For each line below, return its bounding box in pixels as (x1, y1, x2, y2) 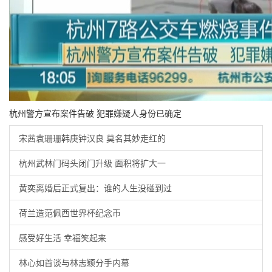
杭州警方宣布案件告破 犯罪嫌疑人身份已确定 (9, 107, 182, 119)
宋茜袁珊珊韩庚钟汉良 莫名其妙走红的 (19, 132, 166, 144)
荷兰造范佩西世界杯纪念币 (19, 206, 121, 219)
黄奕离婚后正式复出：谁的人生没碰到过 (19, 182, 172, 194)
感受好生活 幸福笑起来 (19, 231, 106, 243)
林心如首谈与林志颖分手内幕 (19, 256, 129, 268)
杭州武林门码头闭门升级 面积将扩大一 (19, 157, 166, 169)
